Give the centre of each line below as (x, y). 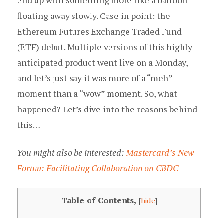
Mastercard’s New (160, 152)
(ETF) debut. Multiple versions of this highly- (106, 47)
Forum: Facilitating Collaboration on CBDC (98, 168)
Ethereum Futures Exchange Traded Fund (99, 31)
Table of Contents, (98, 200)
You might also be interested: (72, 152)
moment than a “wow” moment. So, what (97, 93)
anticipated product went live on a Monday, (102, 62)
